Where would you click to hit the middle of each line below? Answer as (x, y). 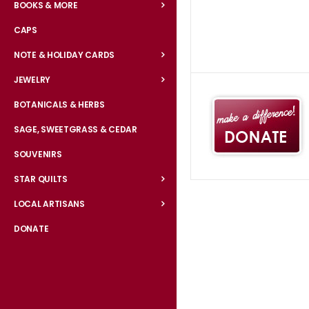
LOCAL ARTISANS (49, 204)
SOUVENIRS (38, 154)
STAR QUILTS (41, 179)
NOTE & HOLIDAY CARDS (64, 55)
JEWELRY (32, 80)
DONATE (31, 229)
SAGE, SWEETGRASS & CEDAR (76, 130)
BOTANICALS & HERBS (59, 105)
